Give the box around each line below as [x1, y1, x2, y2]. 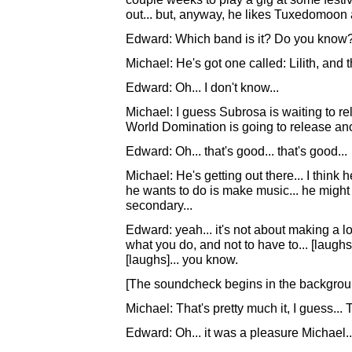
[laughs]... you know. [126, 252, 238, 266]
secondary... [126, 198, 192, 212]
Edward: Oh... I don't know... [126, 80, 279, 94]
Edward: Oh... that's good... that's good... [126, 144, 347, 158]
